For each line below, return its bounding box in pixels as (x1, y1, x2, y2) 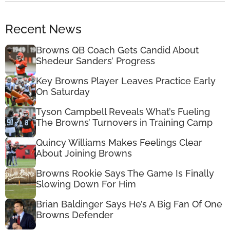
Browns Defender (36, 209, 113, 221)
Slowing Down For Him (36, 179, 136, 190)
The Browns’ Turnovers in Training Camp (36, 117, 213, 128)
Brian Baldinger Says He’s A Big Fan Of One (36, 199, 222, 210)
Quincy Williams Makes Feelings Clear (36, 137, 202, 148)
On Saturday (36, 86, 90, 98)
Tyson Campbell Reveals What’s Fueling (36, 106, 210, 118)
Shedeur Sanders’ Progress (36, 55, 155, 67)
